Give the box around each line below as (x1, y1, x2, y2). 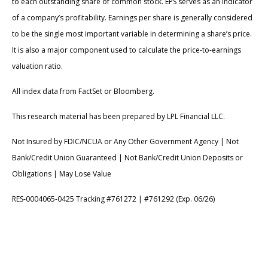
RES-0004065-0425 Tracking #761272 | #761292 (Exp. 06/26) (12, 194, 215, 205)
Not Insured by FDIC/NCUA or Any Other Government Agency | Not (12, 136, 239, 147)
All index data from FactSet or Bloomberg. (12, 86, 154, 97)
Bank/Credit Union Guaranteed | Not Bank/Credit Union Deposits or (12, 153, 243, 163)
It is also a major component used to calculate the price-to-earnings (12, 45, 241, 56)
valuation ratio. (12, 61, 63, 72)
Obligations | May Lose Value (12, 169, 111, 179)
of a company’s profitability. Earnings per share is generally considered (12, 13, 252, 23)
